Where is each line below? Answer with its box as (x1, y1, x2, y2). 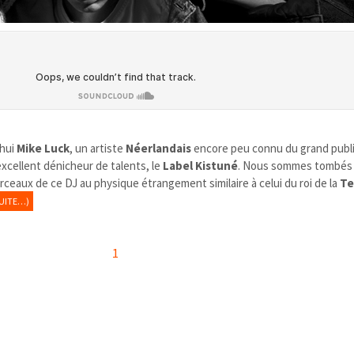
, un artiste (70, 140, 126, 156)
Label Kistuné (163, 157, 239, 173)
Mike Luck (17, 140, 70, 156)
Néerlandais (126, 140, 192, 156)
